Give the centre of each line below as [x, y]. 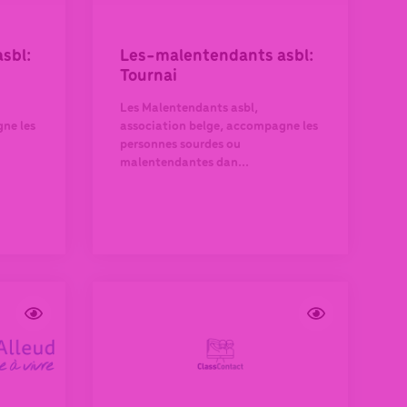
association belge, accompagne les [219, 126]
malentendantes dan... [184, 163]
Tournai [149, 76]
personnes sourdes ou [180, 144]
